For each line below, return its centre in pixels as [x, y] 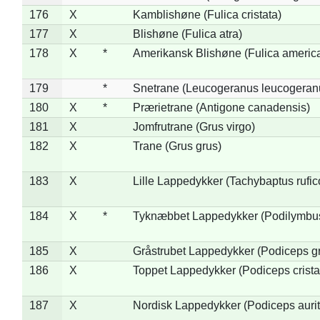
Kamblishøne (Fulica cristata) [207, 14]
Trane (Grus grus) [177, 146]
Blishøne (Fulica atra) [187, 34]
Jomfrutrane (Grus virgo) [194, 126]
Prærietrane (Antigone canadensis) [221, 107]
